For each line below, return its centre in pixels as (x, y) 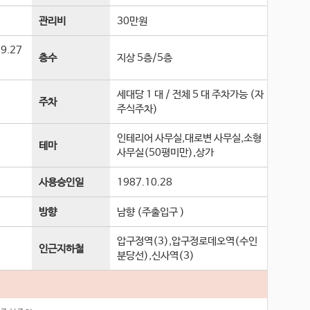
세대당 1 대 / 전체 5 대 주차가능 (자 (191, 95)
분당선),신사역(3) (156, 256)
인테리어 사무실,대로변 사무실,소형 (190, 138)
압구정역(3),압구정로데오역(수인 (188, 241)
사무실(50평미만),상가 (166, 153)
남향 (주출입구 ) (151, 212)
